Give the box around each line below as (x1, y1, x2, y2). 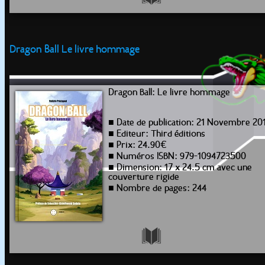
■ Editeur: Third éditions (108, 130, 205, 139)
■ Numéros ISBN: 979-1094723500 (108, 152, 246, 161)
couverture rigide (108, 173, 179, 182)
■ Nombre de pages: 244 (108, 184, 206, 193)
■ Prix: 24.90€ (108, 141, 167, 150)
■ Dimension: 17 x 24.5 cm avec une (108, 163, 252, 173)
